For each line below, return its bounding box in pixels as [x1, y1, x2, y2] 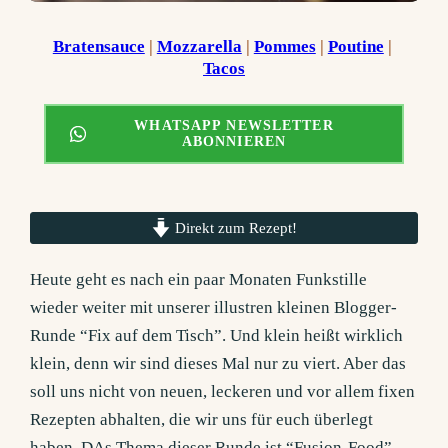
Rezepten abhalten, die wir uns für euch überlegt [30, 410, 374, 430]
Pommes [253, 37, 316, 57]
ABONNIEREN [181, 134, 287, 150]
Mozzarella [156, 37, 242, 57]
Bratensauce [52, 37, 145, 57]
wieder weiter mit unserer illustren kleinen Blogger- [30, 298, 398, 318]
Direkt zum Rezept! [170, 219, 297, 237]
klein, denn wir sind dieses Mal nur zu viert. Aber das [30, 354, 407, 374]
